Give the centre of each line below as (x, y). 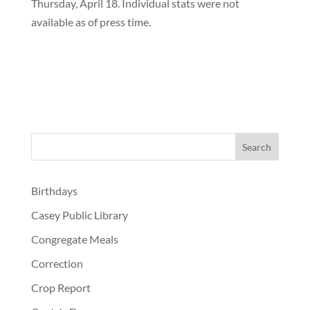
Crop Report (61, 288)
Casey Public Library (79, 215)
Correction (57, 263)
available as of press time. (91, 22)
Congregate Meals (74, 239)
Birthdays (54, 191)
